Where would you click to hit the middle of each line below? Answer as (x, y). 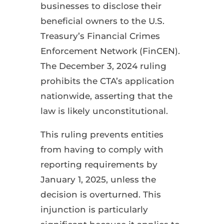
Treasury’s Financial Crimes (100, 36)
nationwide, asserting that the (106, 96)
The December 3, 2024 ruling (103, 66)
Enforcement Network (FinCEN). (110, 51)
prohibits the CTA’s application (107, 81)
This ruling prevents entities (102, 134)
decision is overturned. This (100, 194)
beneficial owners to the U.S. (102, 21)
